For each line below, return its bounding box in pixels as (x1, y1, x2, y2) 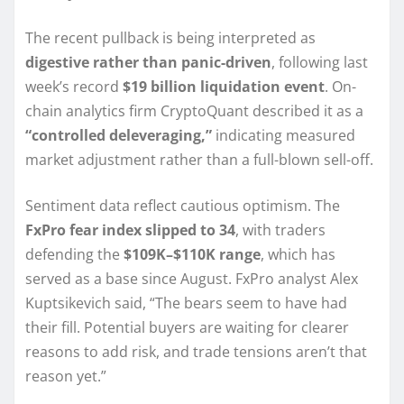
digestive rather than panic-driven (25, 52, 271, 73)
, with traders (235, 220, 326, 241)
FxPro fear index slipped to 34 (25, 220, 235, 241)
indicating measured (212, 125, 355, 146)
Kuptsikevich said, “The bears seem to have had (25, 293, 347, 314)
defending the (25, 244, 124, 265)
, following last (271, 52, 368, 73)
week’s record (25, 77, 123, 97)
